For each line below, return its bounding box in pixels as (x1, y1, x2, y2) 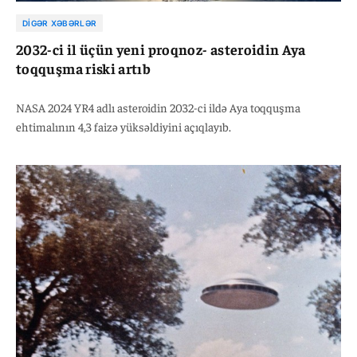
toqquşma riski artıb (16, 58, 151, 77)
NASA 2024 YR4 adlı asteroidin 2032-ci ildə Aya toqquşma (16, 99, 300, 115)
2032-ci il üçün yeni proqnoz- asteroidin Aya (16, 39, 306, 58)
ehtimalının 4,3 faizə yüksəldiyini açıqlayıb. (16, 118, 231, 134)
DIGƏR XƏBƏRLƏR (22, 18, 97, 28)
